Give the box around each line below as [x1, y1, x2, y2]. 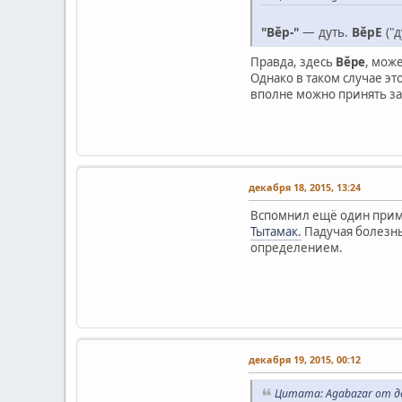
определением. [250, 240, 343, 257]
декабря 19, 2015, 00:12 [249, 353, 361, 367]
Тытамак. [250, 223, 301, 240]
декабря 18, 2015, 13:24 [249, 180, 361, 195]
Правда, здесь [250, 54, 336, 71]
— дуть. [299, 23, 352, 41]
